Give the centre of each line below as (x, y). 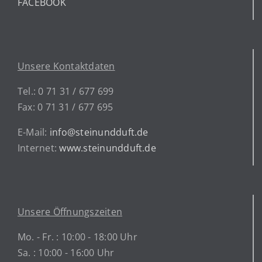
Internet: (39, 148)
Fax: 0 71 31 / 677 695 (65, 107)
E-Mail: (34, 132)
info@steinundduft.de (99, 132)
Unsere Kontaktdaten (66, 66)
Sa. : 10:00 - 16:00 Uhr (66, 253)
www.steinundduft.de (108, 148)
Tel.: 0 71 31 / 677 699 (66, 91)
